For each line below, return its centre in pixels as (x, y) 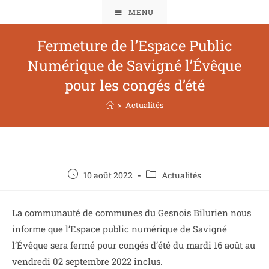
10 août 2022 (108, 175)
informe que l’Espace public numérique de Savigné (119, 228)
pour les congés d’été (134, 85)
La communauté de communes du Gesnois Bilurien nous (131, 212)
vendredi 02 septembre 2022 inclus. (87, 261)
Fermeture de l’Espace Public (134, 46)
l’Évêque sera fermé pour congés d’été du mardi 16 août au (134, 245)
